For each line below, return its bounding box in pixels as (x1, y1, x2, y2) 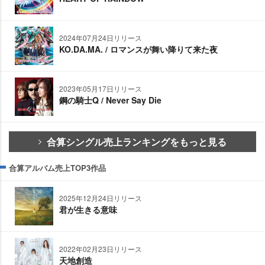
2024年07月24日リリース (59, 33, 142, 43)
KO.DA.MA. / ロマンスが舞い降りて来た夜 (59, 43, 218, 56)
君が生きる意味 (59, 203, 117, 216)
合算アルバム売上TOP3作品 (9, 162, 106, 174)
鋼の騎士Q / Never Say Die (59, 94, 161, 106)
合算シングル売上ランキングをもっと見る (47, 135, 227, 149)
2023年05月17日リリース (59, 83, 142, 94)
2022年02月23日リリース (59, 244, 142, 254)
